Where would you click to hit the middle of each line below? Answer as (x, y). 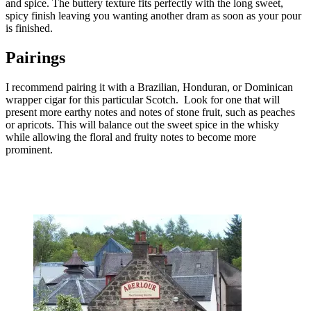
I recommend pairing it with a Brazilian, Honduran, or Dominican (149, 87)
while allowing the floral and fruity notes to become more (131, 137)
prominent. (29, 150)
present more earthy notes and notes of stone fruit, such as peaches (150, 112)
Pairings (35, 58)
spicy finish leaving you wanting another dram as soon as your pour (153, 16)
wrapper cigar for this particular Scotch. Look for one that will (143, 100)
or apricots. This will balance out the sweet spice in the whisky (142, 125)
